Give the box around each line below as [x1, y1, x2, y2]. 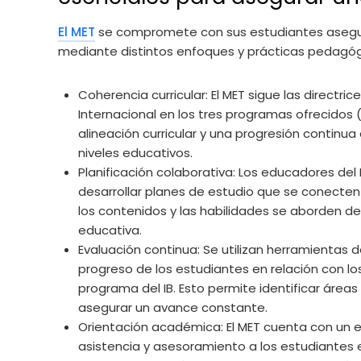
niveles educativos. [78, 143, 193, 161]
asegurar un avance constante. [78, 298, 268, 316]
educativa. [78, 221, 142, 239]
